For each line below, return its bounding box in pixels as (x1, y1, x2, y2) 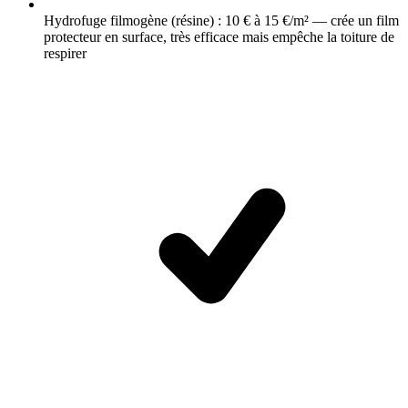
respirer (44, 46, 87, 62)
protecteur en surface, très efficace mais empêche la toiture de (44, 29, 394, 46)
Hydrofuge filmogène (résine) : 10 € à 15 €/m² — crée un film (44, 13, 399, 29)
